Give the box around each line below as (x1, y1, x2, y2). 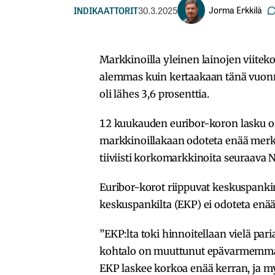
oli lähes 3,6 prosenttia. (99, 87, 209, 100)
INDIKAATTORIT (74, 3, 138, 17)
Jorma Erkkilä (209, 3, 262, 17)
